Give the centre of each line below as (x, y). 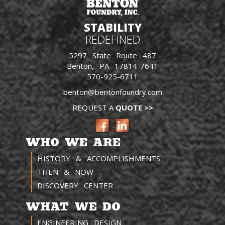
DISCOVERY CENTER (75, 186)
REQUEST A (94, 108)
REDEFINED (113, 39)
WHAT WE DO (73, 207)
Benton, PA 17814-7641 (113, 66)
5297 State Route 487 (113, 55)
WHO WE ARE (73, 143)
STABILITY (113, 27)
